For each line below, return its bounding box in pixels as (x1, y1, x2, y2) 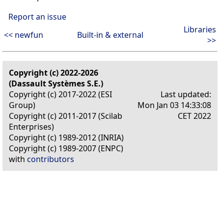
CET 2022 (178, 110, 211, 122)
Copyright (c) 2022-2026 (9, 67, 98, 79)
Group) (9, 100, 35, 111)
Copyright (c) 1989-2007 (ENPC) (9, 143, 123, 154)
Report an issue (8, 11, 66, 23)
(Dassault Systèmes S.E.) (9, 78, 103, 89)
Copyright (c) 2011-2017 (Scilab (9, 110, 122, 122)
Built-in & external (77, 29, 143, 41)
